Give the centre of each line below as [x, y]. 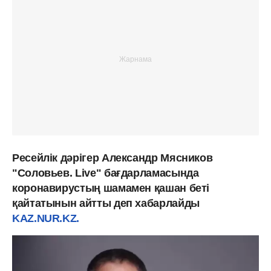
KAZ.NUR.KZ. [46, 218]
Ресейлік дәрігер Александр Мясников [113, 158]
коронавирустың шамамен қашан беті [111, 188]
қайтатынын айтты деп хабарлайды [106, 203]
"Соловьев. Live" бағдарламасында [106, 173]
